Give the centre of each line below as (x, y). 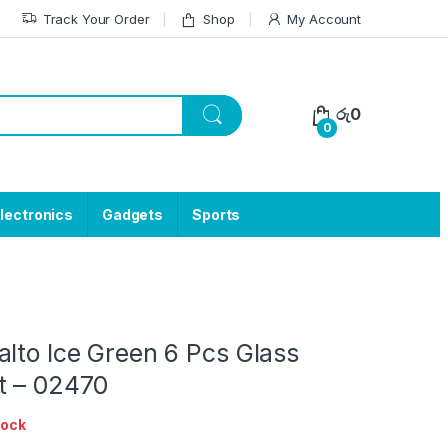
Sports (216, 215)
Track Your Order (96, 18)
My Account (324, 18)
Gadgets (133, 215)
